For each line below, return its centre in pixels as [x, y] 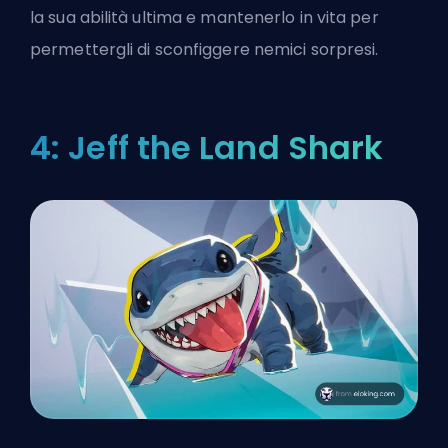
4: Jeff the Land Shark [207, 147]
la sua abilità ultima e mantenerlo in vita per [204, 17]
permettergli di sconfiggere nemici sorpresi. [204, 49]
